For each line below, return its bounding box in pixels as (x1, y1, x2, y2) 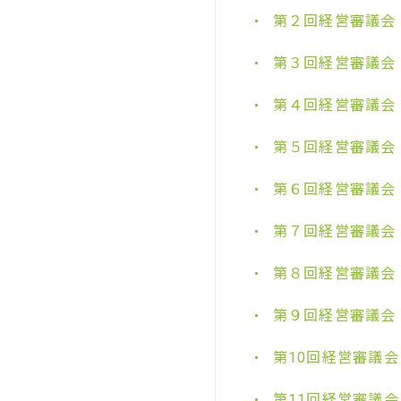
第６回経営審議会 (272, 181, 397, 198)
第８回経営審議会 (272, 265, 397, 282)
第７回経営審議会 (272, 223, 397, 240)
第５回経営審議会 (272, 139, 397, 156)
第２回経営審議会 (272, 13, 397, 30)
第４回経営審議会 (272, 97, 397, 114)
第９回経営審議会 (272, 307, 397, 324)
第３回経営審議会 (272, 55, 397, 72)
